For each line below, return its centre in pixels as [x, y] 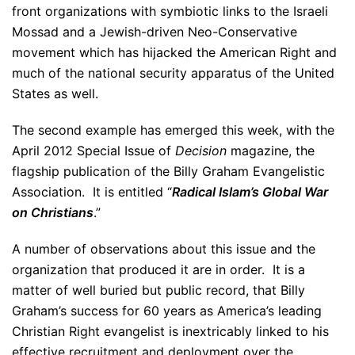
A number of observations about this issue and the [164, 249]
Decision [201, 151]
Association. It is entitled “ [92, 192]
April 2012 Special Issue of [94, 151]
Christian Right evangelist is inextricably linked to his [170, 331]
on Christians [53, 212]
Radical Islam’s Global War [250, 192]
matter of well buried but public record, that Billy [158, 290]
